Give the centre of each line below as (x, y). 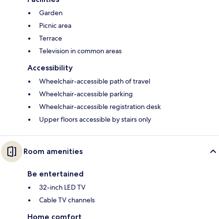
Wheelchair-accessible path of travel (95, 81)
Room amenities (53, 152)
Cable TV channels (67, 200)
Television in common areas (80, 51)
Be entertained (55, 174)
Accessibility (50, 68)
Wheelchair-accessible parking (86, 94)
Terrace (51, 38)
